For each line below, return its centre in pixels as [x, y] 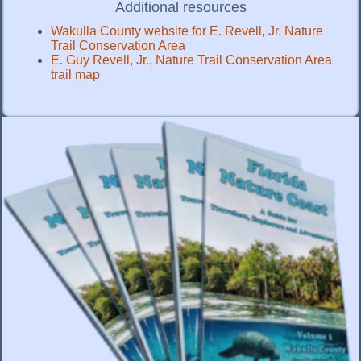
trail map [75, 75]
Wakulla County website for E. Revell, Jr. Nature [187, 31]
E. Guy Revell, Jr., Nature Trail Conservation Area [191, 60]
